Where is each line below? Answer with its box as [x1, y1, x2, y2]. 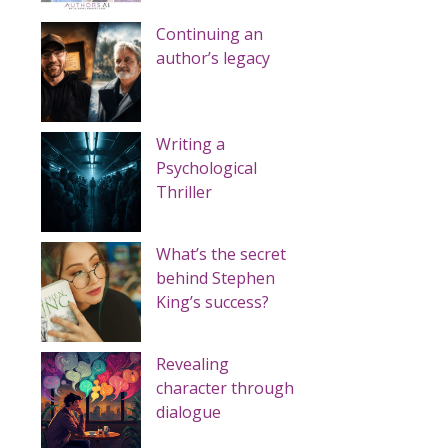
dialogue [156, 400, 221, 423]
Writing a [156, 132, 225, 155]
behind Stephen [156, 266, 275, 289]
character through [156, 376, 294, 399]
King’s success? [156, 290, 269, 313]
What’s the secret [156, 242, 286, 265]
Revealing [156, 352, 229, 375]
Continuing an [156, 22, 263, 45]
